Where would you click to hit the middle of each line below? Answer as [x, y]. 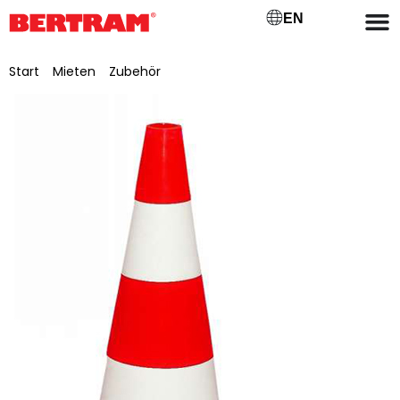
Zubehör [135, 71]
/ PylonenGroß [208, 71]
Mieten [74, 71]
